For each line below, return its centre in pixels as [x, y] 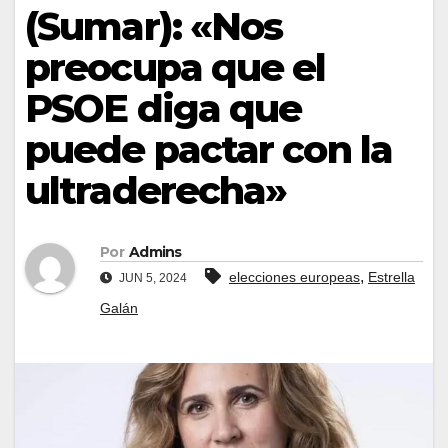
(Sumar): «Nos [154, 26]
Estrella [391, 277]
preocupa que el [175, 67]
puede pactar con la [208, 149]
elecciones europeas [294, 277]
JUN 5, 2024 [151, 278]
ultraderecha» [156, 190]
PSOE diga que [163, 108]
